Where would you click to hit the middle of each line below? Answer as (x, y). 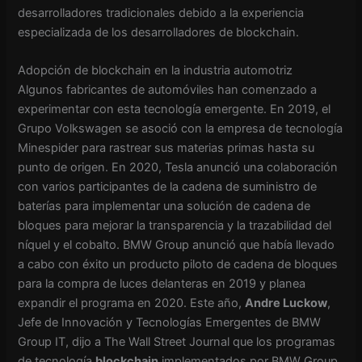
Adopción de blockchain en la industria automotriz (156, 71)
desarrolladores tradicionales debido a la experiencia (161, 13)
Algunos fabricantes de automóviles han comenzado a (168, 90)
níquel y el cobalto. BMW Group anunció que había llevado (177, 245)
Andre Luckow (286, 303)
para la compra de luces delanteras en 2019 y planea (162, 284)
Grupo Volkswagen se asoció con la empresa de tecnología (181, 129)
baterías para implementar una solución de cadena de (164, 206)
